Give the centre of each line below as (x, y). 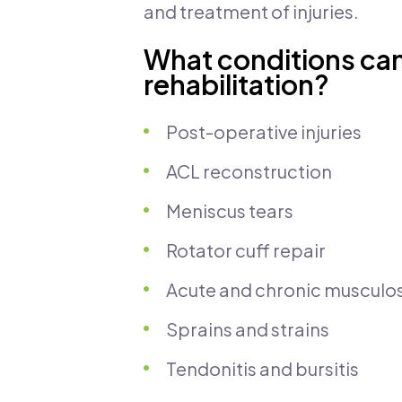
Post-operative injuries (264, 132)
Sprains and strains (248, 329)
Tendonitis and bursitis (262, 369)
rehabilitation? (236, 84)
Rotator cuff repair (246, 250)
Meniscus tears (230, 211)
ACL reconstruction (249, 171)
